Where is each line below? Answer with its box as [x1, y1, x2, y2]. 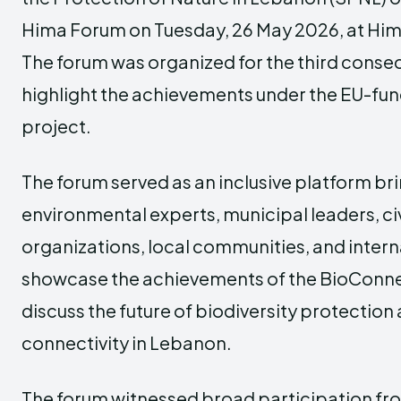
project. [21, 115, 91, 138]
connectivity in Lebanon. [21, 331, 232, 354]
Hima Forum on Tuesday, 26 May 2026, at [21, 18, 367, 41]
